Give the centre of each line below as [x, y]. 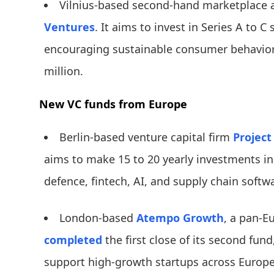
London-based [98, 218]
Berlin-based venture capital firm [146, 137]
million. [64, 71]
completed [73, 240]
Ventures [69, 27]
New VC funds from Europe [113, 104]
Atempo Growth [180, 218]
